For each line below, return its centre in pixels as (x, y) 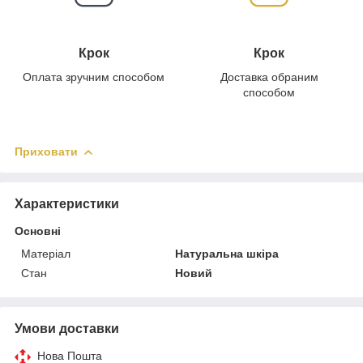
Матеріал (46, 253)
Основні (38, 231)
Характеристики (67, 203)
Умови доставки (67, 328)
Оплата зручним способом (94, 77)
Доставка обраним (269, 77)
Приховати (46, 151)
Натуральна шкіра (227, 253)
